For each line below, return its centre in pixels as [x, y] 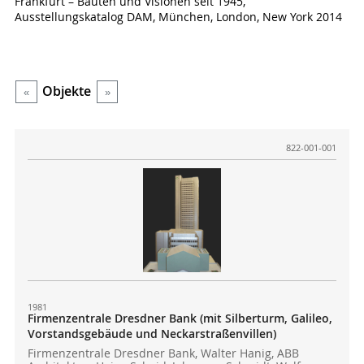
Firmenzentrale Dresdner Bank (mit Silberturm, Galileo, [180, 318]
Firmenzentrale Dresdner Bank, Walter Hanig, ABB [163, 354]
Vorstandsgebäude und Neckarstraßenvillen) [152, 334]
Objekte [67, 92]
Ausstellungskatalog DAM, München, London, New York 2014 [178, 17]
